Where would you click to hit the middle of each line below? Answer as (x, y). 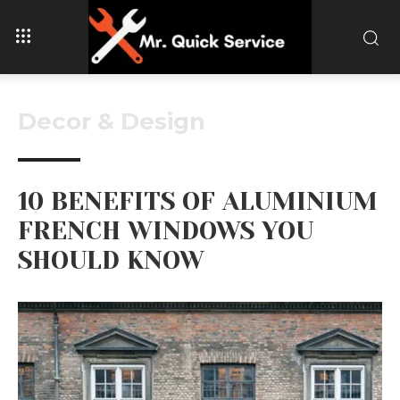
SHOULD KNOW (111, 260)
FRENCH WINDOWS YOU (166, 230)
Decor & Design (112, 121)
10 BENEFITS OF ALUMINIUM (198, 201)
